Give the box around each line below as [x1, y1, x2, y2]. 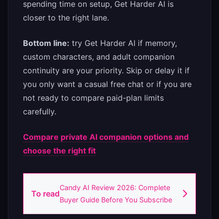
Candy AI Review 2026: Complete [60, 183, 170, 192]
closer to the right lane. [23, 13, 109, 23]
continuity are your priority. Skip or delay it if [23, 66, 190, 76]
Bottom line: [23, 38, 69, 48]
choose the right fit [23, 146, 96, 156]
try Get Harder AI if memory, [69, 38, 177, 48]
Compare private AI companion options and [23, 132, 189, 142]
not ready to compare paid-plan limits [23, 93, 164, 103]
